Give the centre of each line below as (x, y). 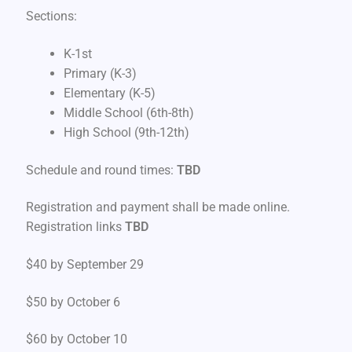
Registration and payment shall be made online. (158, 207)
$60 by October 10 (76, 339)
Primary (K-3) (100, 74)
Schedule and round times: (101, 170)
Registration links (75, 227)
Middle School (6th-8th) (128, 113)
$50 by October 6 (73, 302)
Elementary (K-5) (109, 93)
